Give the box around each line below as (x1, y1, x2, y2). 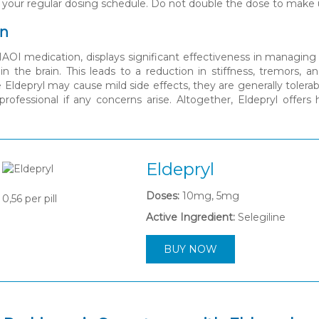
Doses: (146, 189, 179, 203)
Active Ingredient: (146, 211, 235, 224)
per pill (22, 192, 57, 206)
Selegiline (238, 211, 286, 224)
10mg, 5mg (179, 189, 239, 203)
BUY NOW (164, 243, 217, 256)
